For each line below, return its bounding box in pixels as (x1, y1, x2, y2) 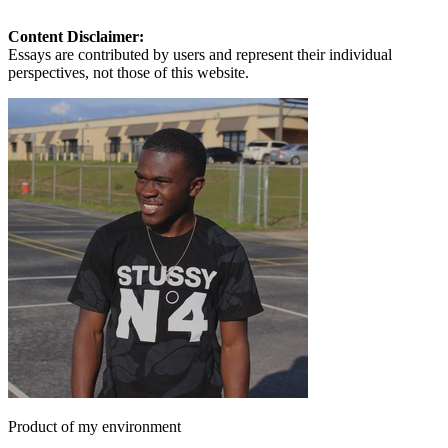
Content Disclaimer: (8, 27, 144, 45)
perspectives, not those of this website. (8, 63, 249, 81)
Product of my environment (8, 417, 181, 435)
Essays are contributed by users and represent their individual (8, 45, 392, 63)
